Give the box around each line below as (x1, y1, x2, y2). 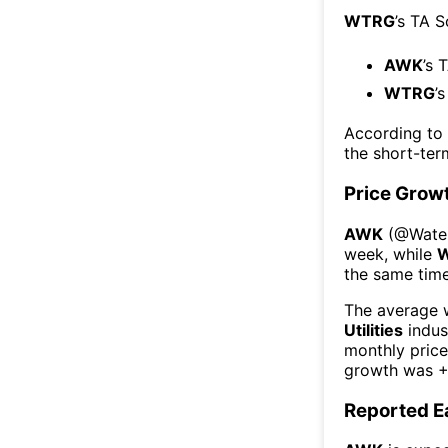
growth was (344, 359, 433, 380)
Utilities (344, 319, 403, 340)
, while (384, 243, 437, 264)
